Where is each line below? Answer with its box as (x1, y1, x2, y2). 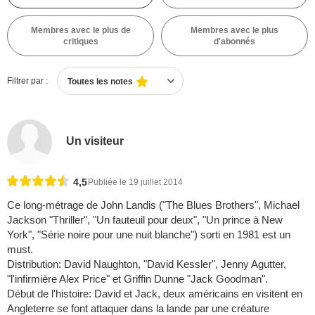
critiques (63, 37, 98, 46)
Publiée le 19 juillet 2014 (88, 177, 183, 188)
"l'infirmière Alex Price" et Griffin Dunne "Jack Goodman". (7, 273, 268, 285)
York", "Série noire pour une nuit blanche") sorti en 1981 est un (7, 229, 290, 241)
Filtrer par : (7, 76, 48, 86)
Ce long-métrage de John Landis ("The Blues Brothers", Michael (7, 199, 300, 212)
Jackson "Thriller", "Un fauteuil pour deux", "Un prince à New (7, 214, 283, 226)
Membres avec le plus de (30, 25, 131, 35)
